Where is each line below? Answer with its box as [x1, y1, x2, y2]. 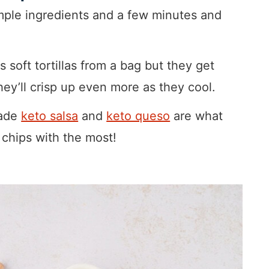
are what [170, 109, 223, 124]
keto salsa [21, 109, 79, 124]
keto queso [106, 109, 171, 124]
